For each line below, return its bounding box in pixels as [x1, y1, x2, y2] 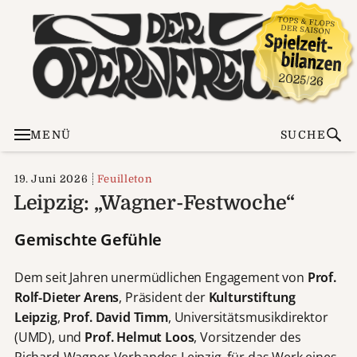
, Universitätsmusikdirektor [167, 308, 328, 326]
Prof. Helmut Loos [84, 328, 194, 346]
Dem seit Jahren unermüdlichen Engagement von [14, 268, 308, 286]
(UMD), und [14, 328, 85, 346]
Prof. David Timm [63, 308, 168, 326]
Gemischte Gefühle [14, 228, 163, 250]
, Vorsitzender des [194, 328, 301, 346]
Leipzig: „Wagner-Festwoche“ [13, 190, 296, 214]
